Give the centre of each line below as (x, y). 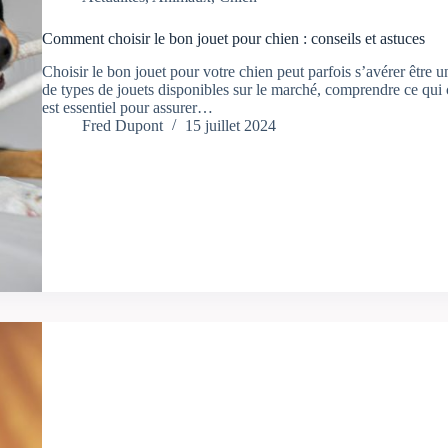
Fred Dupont (122, 126)
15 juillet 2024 (230, 126)
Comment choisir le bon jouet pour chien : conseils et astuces (233, 39)
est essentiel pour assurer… (127, 108)
